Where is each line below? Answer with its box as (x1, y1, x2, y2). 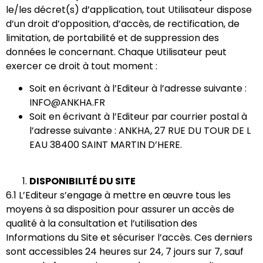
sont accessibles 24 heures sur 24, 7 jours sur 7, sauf (6, 245, 244, 259)
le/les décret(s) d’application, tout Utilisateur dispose (6, 2, 252, 16)
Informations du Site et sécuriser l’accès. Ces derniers (6, 231, 252, 245)
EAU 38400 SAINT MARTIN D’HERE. (29, 138, 182, 152)
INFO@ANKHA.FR (29, 96, 105, 110)
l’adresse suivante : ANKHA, (29, 124, 154, 138)
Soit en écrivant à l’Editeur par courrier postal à (29, 110, 247, 124)
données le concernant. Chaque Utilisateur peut (6, 45, 227, 59)
